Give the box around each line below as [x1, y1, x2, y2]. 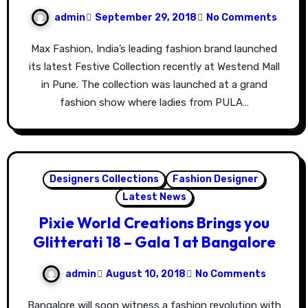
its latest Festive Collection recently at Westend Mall [28, 60, 280, 74]
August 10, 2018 [106, 267, 186, 280]
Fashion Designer [173, 173, 258, 186]
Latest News [122, 191, 186, 203]
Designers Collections [49, 173, 159, 186]
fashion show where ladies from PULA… [59, 96, 249, 109]
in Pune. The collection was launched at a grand [41, 78, 267, 91]
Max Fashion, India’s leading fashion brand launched [31, 43, 39, 56]
